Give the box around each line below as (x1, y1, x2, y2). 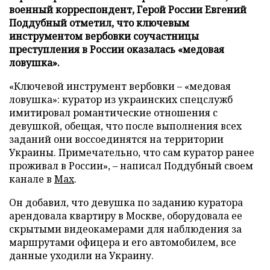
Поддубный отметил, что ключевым (9, 16, 189, 30)
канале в (9, 172, 54, 186)
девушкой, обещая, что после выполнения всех (9, 119, 242, 133)
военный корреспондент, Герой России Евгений (9, 2, 246, 16)
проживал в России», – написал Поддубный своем (9, 159, 253, 172)
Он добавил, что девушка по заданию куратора (9, 195, 243, 209)
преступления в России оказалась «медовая (9, 42, 224, 56)
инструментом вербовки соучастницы (9, 29, 199, 43)
